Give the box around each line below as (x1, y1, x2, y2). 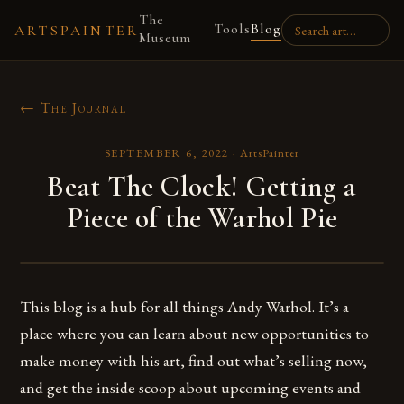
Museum (139, 29, 191, 47)
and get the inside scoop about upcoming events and (20, 377, 362, 398)
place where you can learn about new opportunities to (20, 323, 370, 344)
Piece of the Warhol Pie (66, 200, 338, 235)
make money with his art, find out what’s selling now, (20, 350, 368, 371)
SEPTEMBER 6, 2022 (104, 145, 229, 161)
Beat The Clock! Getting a (47, 169, 357, 204)
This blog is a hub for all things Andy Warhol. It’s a (20, 296, 350, 317)
